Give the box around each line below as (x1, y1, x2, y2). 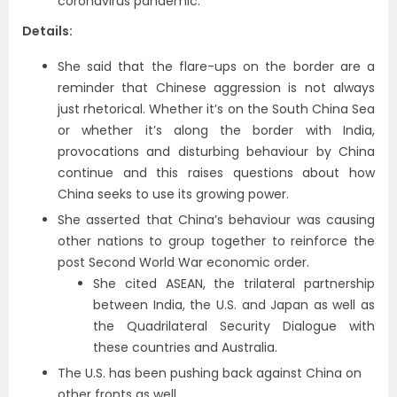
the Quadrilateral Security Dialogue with (93, 317, 375, 335)
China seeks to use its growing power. (58, 185, 289, 203)
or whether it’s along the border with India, (58, 121, 375, 139)
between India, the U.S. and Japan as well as (93, 296, 375, 314)
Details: (22, 22, 73, 40)
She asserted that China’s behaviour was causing (58, 211, 375, 229)
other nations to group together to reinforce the (58, 232, 375, 250)
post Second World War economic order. (58, 253, 309, 271)
